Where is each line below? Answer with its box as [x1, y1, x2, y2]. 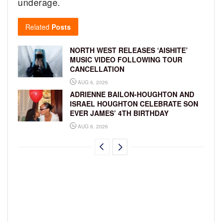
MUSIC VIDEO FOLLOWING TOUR [70, 54, 182, 64]
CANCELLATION [70, 63, 124, 74]
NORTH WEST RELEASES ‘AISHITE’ [70, 45, 188, 55]
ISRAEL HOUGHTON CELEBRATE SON [70, 98, 198, 109]
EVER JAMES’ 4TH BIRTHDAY [70, 108, 168, 118]
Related [25, 21, 50, 32]
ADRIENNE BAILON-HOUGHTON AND [70, 89, 194, 99]
